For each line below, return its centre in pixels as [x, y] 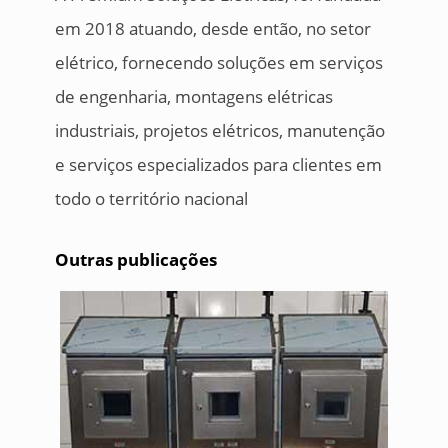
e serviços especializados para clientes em [218, 165]
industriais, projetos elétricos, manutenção [219, 131]
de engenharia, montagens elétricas [193, 97]
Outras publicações [135, 260]
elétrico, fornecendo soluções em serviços [218, 63]
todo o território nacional [151, 199]
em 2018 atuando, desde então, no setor [212, 29]
